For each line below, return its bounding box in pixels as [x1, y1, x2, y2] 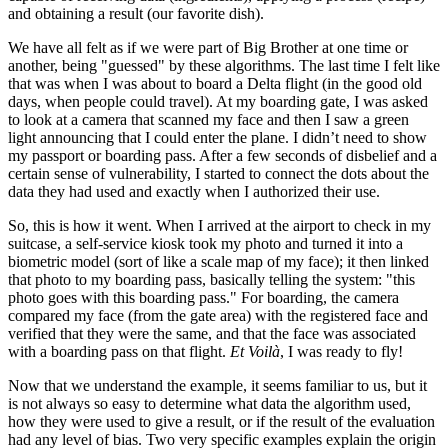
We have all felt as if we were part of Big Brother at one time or [8, 39, 408, 57]
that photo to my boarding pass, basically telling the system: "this [8, 271, 415, 289]
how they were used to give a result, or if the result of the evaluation [8, 413, 435, 431]
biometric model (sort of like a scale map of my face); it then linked [8, 253, 429, 271]
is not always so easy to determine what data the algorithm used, [8, 395, 411, 413]
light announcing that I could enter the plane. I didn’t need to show [8, 129, 427, 147]
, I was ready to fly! [280, 343, 403, 361]
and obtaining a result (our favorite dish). [8, 5, 264, 23]
